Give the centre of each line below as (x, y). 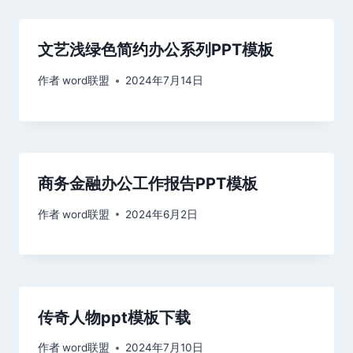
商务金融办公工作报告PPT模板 (148, 184)
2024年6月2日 (162, 214)
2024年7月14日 (165, 81)
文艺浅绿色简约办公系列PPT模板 (156, 50)
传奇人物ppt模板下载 (114, 317)
